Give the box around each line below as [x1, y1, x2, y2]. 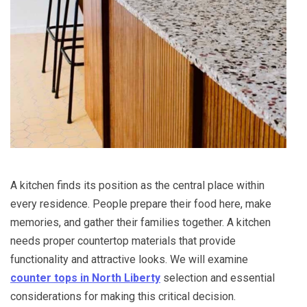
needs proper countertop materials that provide [10, 234, 236, 247]
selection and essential [160, 271, 275, 284]
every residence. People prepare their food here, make [10, 197, 271, 210]
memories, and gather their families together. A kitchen [10, 216, 271, 229]
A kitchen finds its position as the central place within [10, 179, 265, 192]
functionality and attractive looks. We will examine [10, 253, 248, 266]
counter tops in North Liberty [10, 271, 160, 284]
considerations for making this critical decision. [10, 290, 236, 303]
